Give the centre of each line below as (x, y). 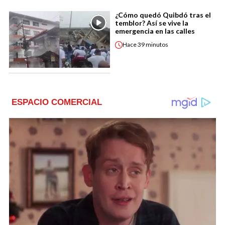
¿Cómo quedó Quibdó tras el (163, 15)
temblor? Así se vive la (152, 23)
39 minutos (153, 44)
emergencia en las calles (155, 31)
